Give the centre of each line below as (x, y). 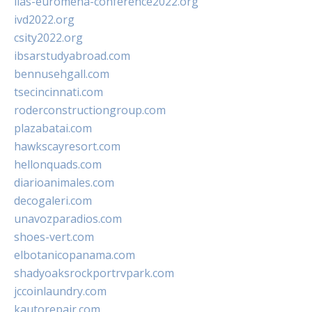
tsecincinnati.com (58, 92)
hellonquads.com (58, 165)
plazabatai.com (53, 128)
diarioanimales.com (64, 183)
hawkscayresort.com (67, 147)
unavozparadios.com (68, 219)
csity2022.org (48, 38)
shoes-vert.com (54, 237)
